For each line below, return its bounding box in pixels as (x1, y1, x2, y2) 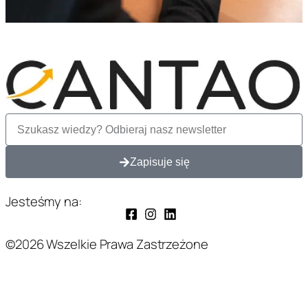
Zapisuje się (129, 155, 190, 168)
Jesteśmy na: (5, 192, 82, 211)
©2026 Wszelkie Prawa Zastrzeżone (5, 234, 208, 253)
